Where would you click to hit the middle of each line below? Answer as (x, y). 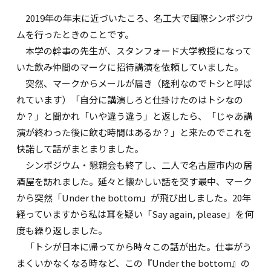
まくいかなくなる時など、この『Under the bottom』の (133, 263)
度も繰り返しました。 (62, 230)
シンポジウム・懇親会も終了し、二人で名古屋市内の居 (135, 165)
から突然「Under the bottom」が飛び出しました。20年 (134, 198)
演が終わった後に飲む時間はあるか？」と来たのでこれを (135, 132)
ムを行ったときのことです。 (75, 34)
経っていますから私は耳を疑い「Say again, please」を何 (135, 214)
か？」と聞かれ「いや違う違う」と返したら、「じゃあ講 (135, 116)
